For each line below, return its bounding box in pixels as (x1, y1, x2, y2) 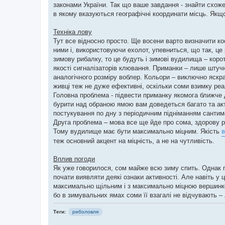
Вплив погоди (53, 155, 95, 163)
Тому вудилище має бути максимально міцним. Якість (53, 127, 221, 135)
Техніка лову (53, 28, 92, 36)
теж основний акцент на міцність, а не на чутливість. (53, 137, 214, 145)
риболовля (72, 208, 98, 214)
